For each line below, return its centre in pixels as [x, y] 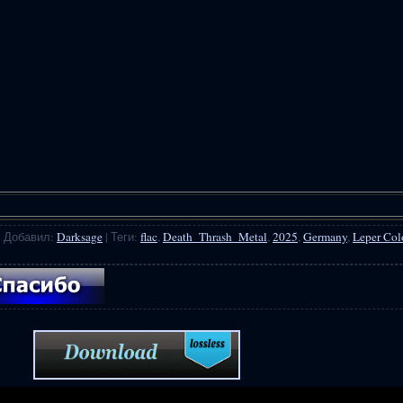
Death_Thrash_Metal [215, 236]
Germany [325, 236]
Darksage [80, 236]
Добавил [27, 236]
